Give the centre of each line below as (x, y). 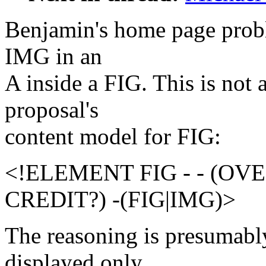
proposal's (52, 110)
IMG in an (53, 56)
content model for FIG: (113, 137)
